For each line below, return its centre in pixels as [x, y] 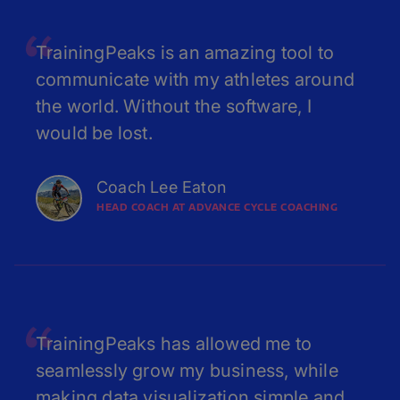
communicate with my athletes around [196, 79]
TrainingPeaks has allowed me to [174, 344]
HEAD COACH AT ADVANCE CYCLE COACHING [217, 207]
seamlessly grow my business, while [187, 371]
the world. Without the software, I [174, 106]
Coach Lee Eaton [161, 187]
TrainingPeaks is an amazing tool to [185, 53]
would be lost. [94, 133]
